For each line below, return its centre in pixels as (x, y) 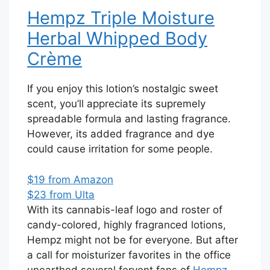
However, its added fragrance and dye (121, 134)
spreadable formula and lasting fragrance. (129, 119)
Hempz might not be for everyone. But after (133, 240)
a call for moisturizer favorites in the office (129, 255)
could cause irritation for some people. (120, 149)
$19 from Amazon (70, 179)
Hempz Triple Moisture (121, 18)
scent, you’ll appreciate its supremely (116, 104)
